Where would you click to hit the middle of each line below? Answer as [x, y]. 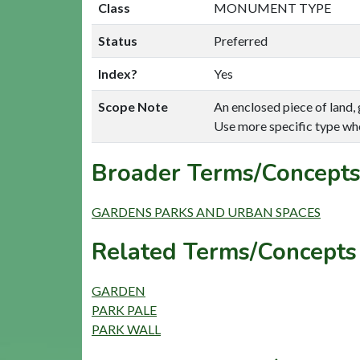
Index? [118, 73]
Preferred [241, 40]
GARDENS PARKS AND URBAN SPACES [206, 211]
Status [118, 40]
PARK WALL [126, 329]
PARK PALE [124, 309]
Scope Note [133, 106]
